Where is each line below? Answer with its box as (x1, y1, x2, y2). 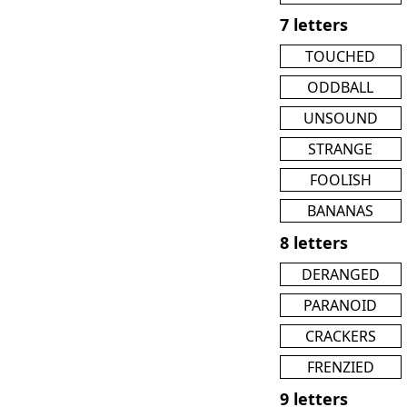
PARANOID (303, 294, 378, 315)
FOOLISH (309, 169, 372, 190)
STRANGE (308, 138, 373, 159)
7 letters (280, 13, 348, 35)
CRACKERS (304, 325, 376, 346)
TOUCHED (305, 45, 376, 66)
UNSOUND (303, 107, 378, 128)
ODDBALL (307, 76, 374, 97)
